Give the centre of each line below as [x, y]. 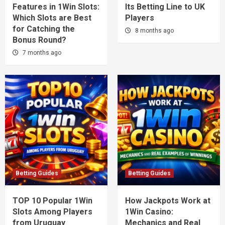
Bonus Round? [39, 40]
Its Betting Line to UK [165, 7]
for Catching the [44, 29]
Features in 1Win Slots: [56, 7]
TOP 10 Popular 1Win [52, 200]
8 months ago [154, 30]
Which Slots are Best [52, 18]
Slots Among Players [52, 211]
